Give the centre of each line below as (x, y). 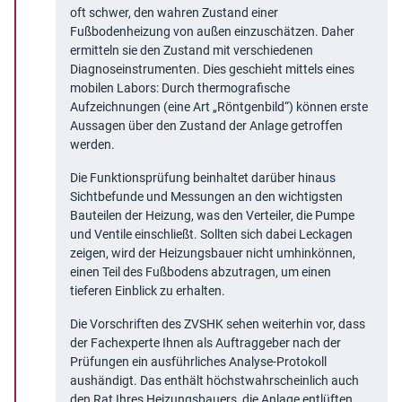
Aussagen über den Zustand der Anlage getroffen (206, 126)
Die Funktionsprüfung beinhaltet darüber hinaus (203, 178)
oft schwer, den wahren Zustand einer (174, 13)
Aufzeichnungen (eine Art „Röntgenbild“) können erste (219, 107)
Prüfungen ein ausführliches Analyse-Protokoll (198, 362)
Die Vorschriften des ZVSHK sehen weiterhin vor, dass (218, 324)
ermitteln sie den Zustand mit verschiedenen (192, 51)
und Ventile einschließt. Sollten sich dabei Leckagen (211, 235)
